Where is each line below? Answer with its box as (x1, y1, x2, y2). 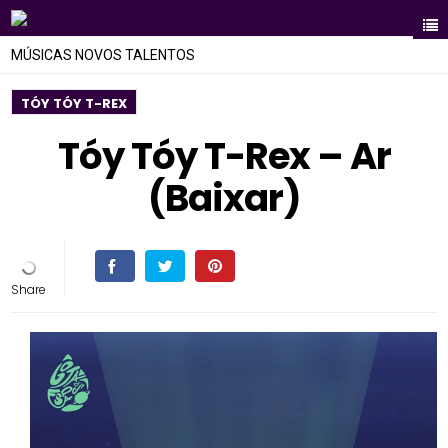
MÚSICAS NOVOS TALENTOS (11, 47, 196, 63)
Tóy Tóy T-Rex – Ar (57, 130, 391, 182)
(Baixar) (147, 172, 301, 224)
